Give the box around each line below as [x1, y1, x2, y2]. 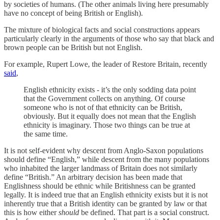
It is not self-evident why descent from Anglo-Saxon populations [4, 146, 203, 155]
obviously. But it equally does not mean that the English [24, 111, 196, 120]
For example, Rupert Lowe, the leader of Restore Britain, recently [4, 59, 207, 68]
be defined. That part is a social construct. [81, 208, 209, 217]
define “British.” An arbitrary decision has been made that [4, 172, 182, 181]
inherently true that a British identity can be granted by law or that [4, 199, 207, 208]
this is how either [4, 208, 58, 217]
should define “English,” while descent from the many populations [4, 155, 209, 164]
